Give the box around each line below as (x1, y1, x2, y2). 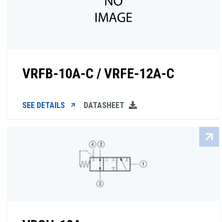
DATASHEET (84, 101, 126, 110)
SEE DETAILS (22, 101, 67, 110)
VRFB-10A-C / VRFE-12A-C (22, 65, 174, 82)
